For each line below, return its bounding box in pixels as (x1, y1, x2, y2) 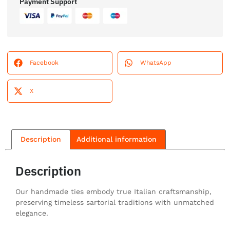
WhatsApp (140, 59, 171, 67)
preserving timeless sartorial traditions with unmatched (15, 198, 214, 206)
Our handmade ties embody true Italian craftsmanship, (15, 187, 212, 196)
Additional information (76, 135, 157, 144)
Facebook (30, 59, 59, 67)
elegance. (15, 208, 48, 217)
